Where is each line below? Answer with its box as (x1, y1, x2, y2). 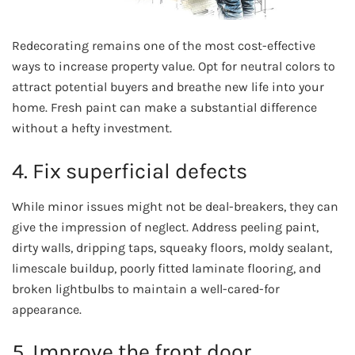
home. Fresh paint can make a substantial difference (12, 100, 317, 116)
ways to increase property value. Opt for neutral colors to (12, 59, 335, 74)
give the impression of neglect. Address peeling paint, (12, 219, 319, 235)
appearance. (12, 301, 82, 317)
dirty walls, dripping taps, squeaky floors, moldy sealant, (12, 239, 332, 255)
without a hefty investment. (12, 120, 172, 136)
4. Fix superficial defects (12, 158, 247, 184)
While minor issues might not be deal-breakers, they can (12, 198, 338, 214)
